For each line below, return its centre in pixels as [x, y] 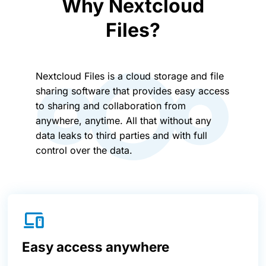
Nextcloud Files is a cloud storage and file [130, 76]
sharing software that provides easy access [132, 91]
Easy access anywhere [96, 246]
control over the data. [84, 150]
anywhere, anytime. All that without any [123, 120]
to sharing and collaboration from [111, 105]
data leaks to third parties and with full [121, 135]
